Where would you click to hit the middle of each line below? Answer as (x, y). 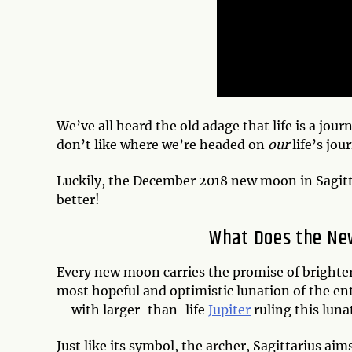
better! (78, 200)
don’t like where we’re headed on (162, 145)
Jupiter (229, 310)
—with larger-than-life (132, 310)
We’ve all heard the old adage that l (167, 126)
